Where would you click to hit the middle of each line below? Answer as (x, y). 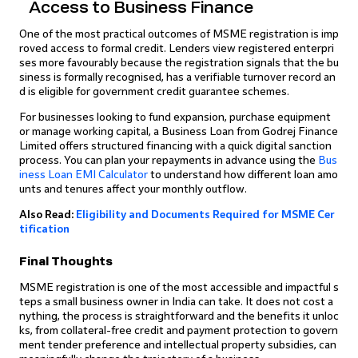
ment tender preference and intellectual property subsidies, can (178, 345)
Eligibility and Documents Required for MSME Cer (205, 215)
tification (44, 229)
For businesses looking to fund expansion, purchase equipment (175, 117)
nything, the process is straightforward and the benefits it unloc (179, 316)
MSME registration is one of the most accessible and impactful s (179, 287)
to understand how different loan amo (243, 175)
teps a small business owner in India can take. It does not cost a (176, 302)
